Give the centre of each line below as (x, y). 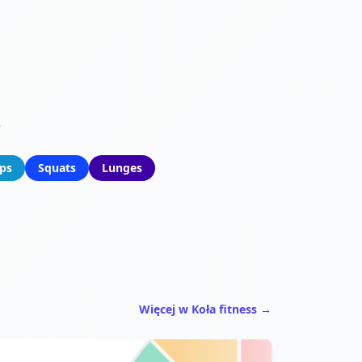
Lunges (122, 167)
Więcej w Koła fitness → (205, 309)
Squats (57, 167)
